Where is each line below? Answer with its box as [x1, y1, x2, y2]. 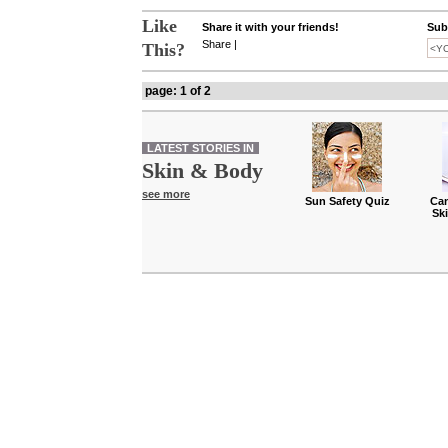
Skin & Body [142, 158, 263, 184]
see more [142, 188, 190, 201]
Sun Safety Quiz [304, 195, 390, 208]
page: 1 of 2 [145, 84, 211, 98]
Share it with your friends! [202, 21, 339, 33]
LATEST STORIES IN [147, 142, 254, 155]
